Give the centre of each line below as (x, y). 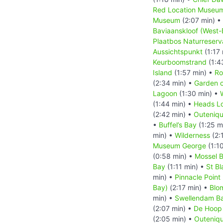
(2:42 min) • (173, 114)
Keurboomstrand (180, 62)
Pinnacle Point (198, 177)
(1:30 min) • (199, 93)
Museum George (179, 145)
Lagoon (165, 93)
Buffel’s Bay (178, 124)
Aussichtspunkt (178, 51)
